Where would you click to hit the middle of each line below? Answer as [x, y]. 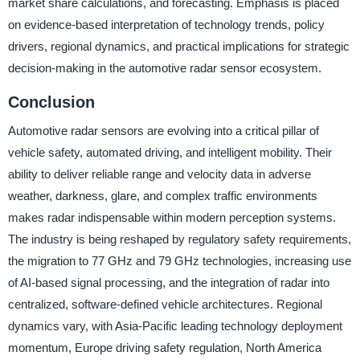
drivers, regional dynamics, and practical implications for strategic [178, 46]
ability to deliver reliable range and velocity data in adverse [159, 174]
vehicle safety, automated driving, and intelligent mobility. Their [170, 153]
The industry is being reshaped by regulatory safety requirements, [179, 239]
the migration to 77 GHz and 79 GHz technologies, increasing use [179, 261]
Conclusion [51, 102]
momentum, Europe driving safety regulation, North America [164, 348]
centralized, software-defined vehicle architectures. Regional [165, 305]
